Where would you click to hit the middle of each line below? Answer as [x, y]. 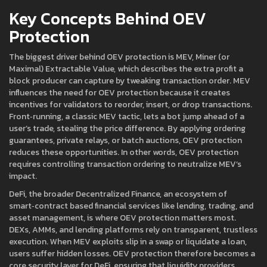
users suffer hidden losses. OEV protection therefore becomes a [132, 254]
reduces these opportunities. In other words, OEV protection [124, 152]
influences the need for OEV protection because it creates [119, 93]
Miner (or [212, 57]
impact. [23, 176]
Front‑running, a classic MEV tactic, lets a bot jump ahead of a [127, 117]
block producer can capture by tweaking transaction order [119, 81]
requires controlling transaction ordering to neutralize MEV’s [125, 164]
